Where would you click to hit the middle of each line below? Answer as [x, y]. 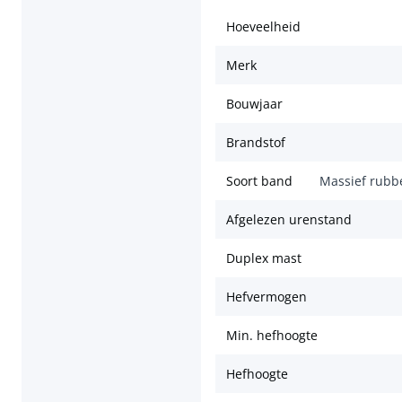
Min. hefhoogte [272, 336]
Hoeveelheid [263, 27]
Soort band [259, 181]
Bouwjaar [254, 104]
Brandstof [256, 143]
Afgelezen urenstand [289, 220]
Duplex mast [264, 258]
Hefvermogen [267, 297]
